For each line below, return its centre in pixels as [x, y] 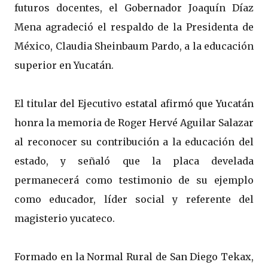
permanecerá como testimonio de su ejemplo [134, 180]
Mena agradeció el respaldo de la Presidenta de [134, 27]
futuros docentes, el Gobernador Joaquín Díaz [134, 7]
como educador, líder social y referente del [134, 199]
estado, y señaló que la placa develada [134, 161]
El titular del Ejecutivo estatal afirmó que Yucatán [134, 103]
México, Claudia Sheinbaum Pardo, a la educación [134, 46]
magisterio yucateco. [65, 218]
